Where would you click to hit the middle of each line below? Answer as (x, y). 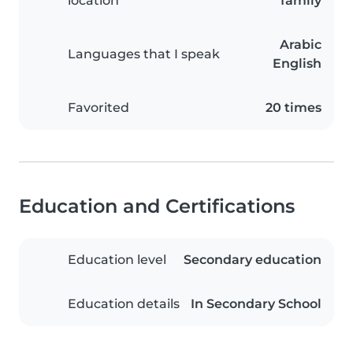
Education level (117, 260)
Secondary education (253, 260)
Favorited (98, 108)
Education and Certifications (157, 206)
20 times (294, 108)
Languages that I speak (144, 54)
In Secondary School (256, 304)
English (297, 64)
